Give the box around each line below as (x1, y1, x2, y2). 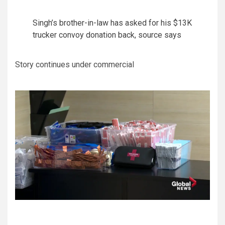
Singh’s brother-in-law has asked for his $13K (33, 18, 192, 28)
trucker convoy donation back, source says (33, 30, 181, 40)
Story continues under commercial (15, 60, 134, 69)
